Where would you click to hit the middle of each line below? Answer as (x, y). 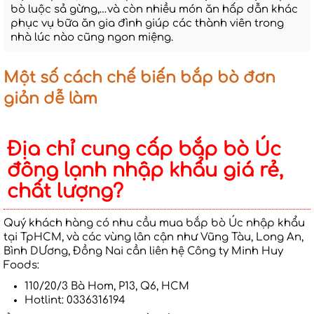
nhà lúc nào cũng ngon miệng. (92, 38)
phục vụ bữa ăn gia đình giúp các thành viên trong (147, 24)
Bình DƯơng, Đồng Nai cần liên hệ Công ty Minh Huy (143, 252)
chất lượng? (65, 192)
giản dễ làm (50, 99)
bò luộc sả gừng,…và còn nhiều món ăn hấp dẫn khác (154, 10)
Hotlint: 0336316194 (75, 301)
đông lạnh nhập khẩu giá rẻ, (145, 171)
